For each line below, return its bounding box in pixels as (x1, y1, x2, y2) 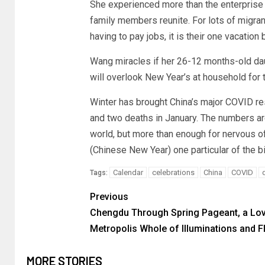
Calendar (112, 167, 143, 177)
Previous (89, 190, 128, 202)
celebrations (151, 167, 195, 177)
